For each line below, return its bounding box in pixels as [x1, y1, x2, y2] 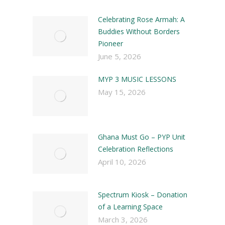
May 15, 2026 [97, 86, 146, 97]
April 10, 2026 [97, 156, 146, 167]
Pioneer [97, 38, 123, 48]
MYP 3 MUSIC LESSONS [97, 74, 176, 84]
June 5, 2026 [97, 51, 141, 61]
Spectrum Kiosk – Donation [97, 189, 187, 199]
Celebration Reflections [97, 144, 173, 154]
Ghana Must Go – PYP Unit [97, 132, 185, 142]
